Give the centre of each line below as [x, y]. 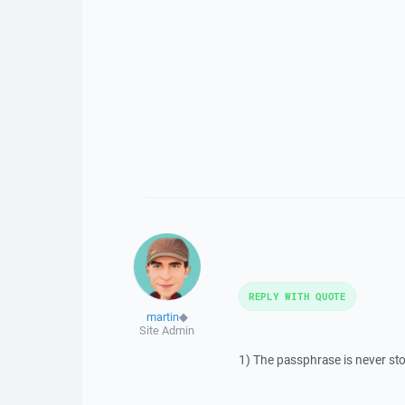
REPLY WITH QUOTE [297, 296]
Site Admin [167, 330]
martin [162, 317]
